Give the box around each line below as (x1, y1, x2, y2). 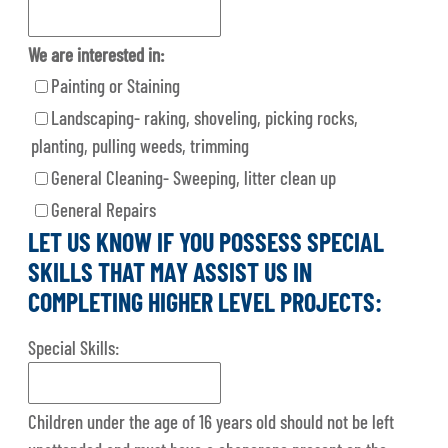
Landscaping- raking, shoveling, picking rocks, (51, 105, 359, 129)
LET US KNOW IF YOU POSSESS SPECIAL (28, 225, 385, 257)
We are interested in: (28, 42, 165, 66)
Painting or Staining (51, 73, 181, 97)
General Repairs (51, 197, 157, 221)
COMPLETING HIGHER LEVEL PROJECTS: (28, 285, 383, 317)
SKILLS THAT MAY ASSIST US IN (28, 255, 313, 287)
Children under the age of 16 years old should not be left (28, 409, 395, 433)
